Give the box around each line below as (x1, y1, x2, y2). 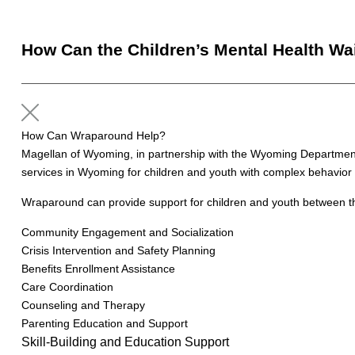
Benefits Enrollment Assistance (21, 262, 175, 275)
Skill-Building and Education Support (21, 335, 229, 349)
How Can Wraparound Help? (21, 129, 166, 142)
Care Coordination (21, 281, 113, 293)
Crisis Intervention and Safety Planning (21, 244, 216, 257)
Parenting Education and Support (21, 317, 188, 330)
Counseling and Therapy (21, 299, 145, 311)
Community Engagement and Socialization (21, 226, 234, 239)
